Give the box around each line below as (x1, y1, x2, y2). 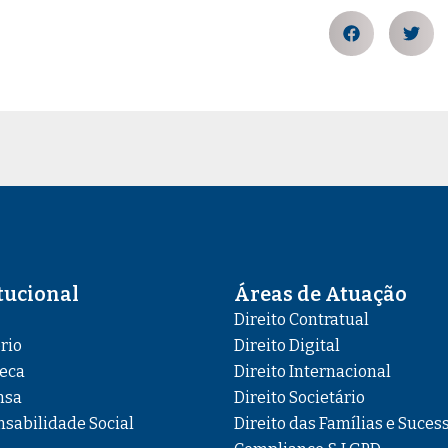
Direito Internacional (234, 362, 391, 381)
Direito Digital (234, 336, 340, 355)
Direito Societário (234, 388, 365, 407)
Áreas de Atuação (234, 282, 407, 306)
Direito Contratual (234, 310, 369, 329)
